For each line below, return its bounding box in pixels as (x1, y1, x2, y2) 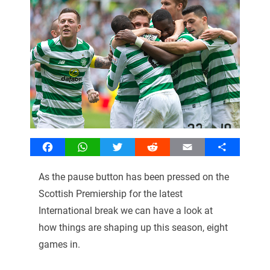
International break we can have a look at (38, 204, 213, 216)
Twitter (117, 140, 147, 152)
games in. (38, 238, 80, 250)
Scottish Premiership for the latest (38, 187, 183, 199)
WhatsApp (82, 140, 127, 152)
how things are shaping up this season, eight (38, 221, 228, 233)
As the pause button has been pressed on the (38, 171, 229, 183)
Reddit (152, 140, 180, 152)
